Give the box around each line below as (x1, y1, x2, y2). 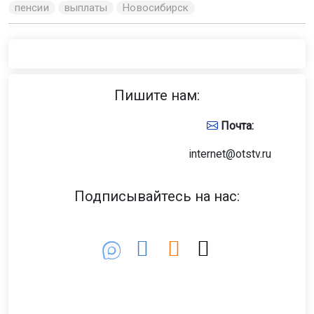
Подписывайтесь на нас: (74, 187, 240, 205)
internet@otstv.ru (189, 146, 271, 161)
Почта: (217, 118, 254, 132)
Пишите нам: (114, 86, 200, 104)
